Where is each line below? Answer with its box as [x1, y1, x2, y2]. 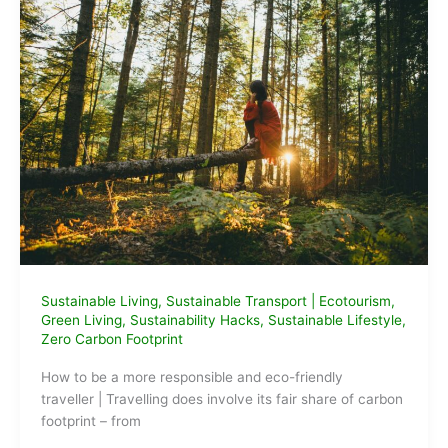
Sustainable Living [40, 293, 158, 310]
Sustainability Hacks [129, 312, 260, 329]
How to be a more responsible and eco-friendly [40, 368, 343, 385]
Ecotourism [318, 293, 391, 310]
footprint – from [40, 412, 141, 429]
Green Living [40, 312, 122, 329]
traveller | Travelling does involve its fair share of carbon [40, 390, 403, 407]
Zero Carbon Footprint [40, 331, 183, 348]
